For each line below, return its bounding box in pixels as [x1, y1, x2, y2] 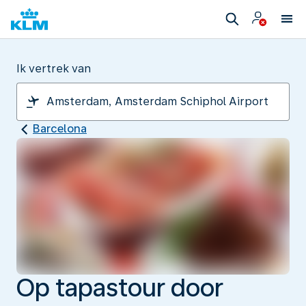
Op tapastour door [16, 273, 223, 303]
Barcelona [33, 122, 87, 135]
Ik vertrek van [16, 62, 91, 75]
